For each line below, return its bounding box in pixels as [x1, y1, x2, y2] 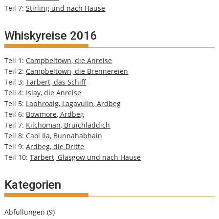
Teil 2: [4, 66, 26, 76]
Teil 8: [4, 131, 26, 141]
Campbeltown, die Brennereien [26, 66, 129, 76]
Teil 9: [4, 142, 26, 152]
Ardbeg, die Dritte [26, 142, 85, 152]
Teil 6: [4, 109, 26, 119]
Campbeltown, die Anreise [26, 56, 112, 66]
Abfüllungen [4, 207, 45, 217]
